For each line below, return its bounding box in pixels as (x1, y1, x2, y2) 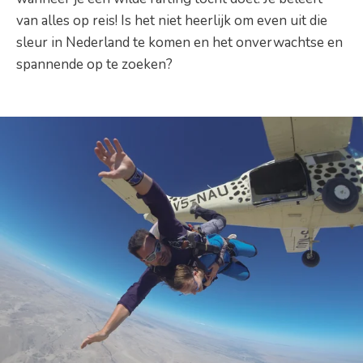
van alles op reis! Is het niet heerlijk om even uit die (16, 11, 327, 30)
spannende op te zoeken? (16, 54, 173, 74)
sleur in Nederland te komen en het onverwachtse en (16, 32, 343, 52)
